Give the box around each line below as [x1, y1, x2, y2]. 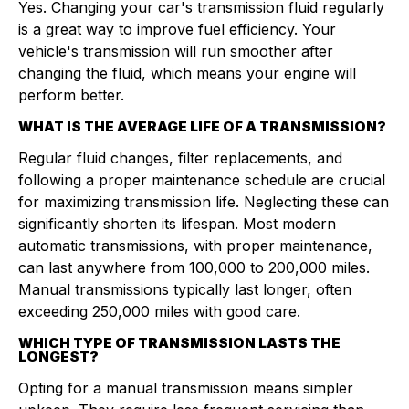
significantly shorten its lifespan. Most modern [18, 215, 336, 233]
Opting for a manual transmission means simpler [18, 379, 353, 397]
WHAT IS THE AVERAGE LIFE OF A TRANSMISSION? [18, 118, 386, 135]
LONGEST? [18, 348, 99, 365]
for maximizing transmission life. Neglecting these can [18, 193, 389, 211]
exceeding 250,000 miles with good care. [18, 302, 300, 320]
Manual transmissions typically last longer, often [18, 280, 351, 299]
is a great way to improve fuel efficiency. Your [18, 20, 336, 38]
